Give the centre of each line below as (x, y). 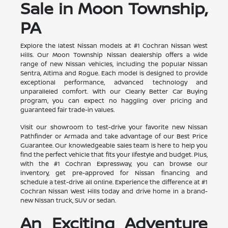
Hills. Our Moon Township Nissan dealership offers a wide (114, 54)
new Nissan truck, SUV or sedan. (68, 200)
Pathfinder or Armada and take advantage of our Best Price (114, 136)
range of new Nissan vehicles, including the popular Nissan (114, 64)
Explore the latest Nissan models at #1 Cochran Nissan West (114, 45)
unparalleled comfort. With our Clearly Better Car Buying (114, 91)
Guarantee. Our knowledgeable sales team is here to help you (114, 145)
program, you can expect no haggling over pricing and (114, 100)
